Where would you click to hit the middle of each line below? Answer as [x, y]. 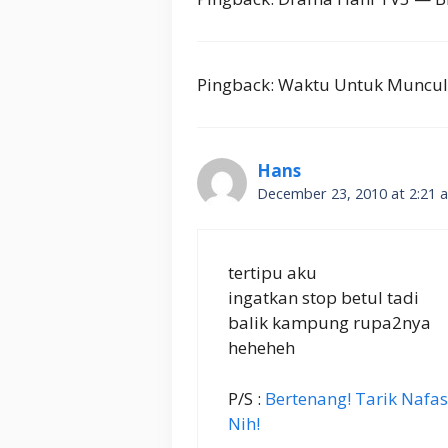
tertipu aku [272, 273]
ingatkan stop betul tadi [323, 298]
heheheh [261, 348]
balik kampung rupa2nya [329, 323]
